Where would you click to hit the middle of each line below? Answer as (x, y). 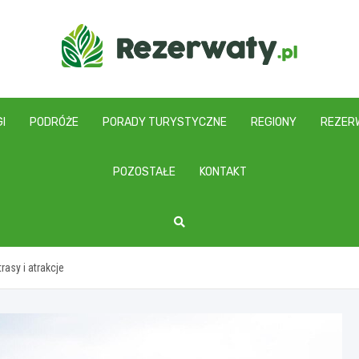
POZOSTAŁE (144, 172)
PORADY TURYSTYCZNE (165, 123)
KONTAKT (223, 172)
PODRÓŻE (54, 123)
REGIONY (274, 123)
